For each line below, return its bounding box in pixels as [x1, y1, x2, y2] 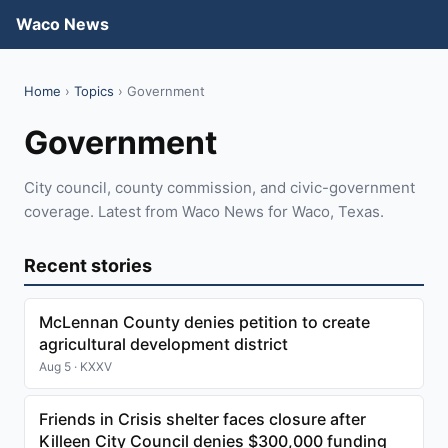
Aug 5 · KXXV [39, 359, 112, 374]
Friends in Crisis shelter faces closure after [39, 409, 366, 429]
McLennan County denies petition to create [39, 312, 370, 332]
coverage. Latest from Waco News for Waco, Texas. [24, 202, 384, 221]
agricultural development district [39, 334, 288, 354]
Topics [74, 83, 114, 99]
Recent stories [24, 255, 152, 276]
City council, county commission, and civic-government [24, 178, 415, 197]
